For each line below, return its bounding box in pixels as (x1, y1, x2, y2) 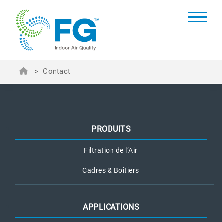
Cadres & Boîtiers (82, 166, 139, 174)
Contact (43, 67, 71, 76)
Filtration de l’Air (84, 146, 138, 154)
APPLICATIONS (83, 202, 139, 212)
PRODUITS (91, 124, 131, 134)
